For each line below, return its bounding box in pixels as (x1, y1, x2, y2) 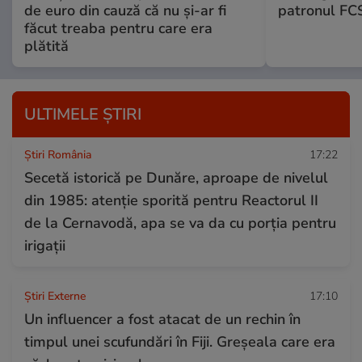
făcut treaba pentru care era (24, 18, 213, 38)
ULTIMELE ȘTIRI (24, 103, 141, 125)
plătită (24, 36, 69, 56)
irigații (24, 235, 65, 255)
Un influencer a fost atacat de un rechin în (24, 309, 301, 329)
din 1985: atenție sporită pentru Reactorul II (24, 190, 318, 210)
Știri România (24, 146, 91, 162)
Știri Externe (24, 288, 86, 304)
